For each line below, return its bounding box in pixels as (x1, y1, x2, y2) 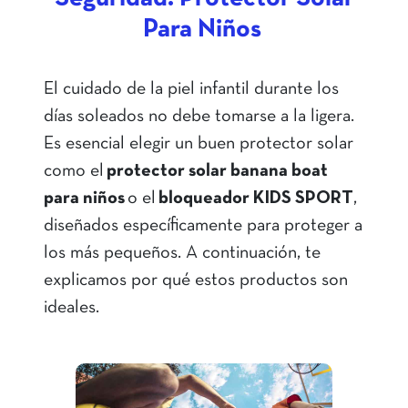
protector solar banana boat (107, 163, 328, 180)
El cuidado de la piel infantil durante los (44, 81, 339, 98)
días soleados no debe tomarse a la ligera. (44, 108, 354, 126)
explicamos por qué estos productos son (44, 272, 348, 290)
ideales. (44, 300, 103, 317)
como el (44, 163, 107, 180)
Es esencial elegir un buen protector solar (44, 136, 353, 153)
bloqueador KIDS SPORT (158, 190, 353, 208)
